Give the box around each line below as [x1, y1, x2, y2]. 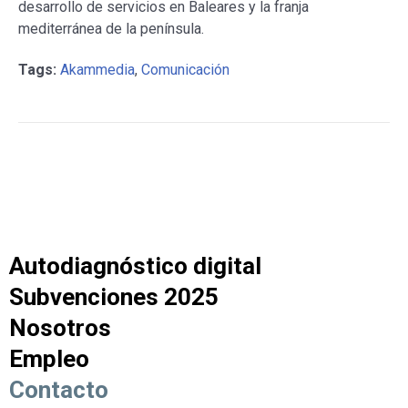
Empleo [9, 345, 89, 373]
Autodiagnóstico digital [9, 252, 261, 280]
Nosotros [9, 314, 111, 342]
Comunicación [141, 61, 229, 79]
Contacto [9, 376, 108, 404]
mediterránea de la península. [18, 20, 204, 38]
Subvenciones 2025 [9, 283, 219, 311]
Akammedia [60, 61, 135, 79]
